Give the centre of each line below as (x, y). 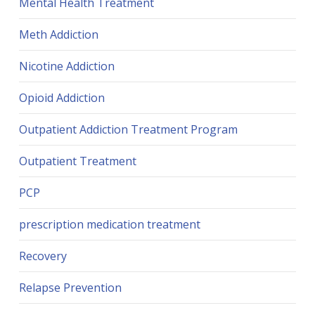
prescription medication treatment (109, 225)
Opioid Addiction (62, 98)
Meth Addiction (58, 35)
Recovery (43, 256)
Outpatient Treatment (77, 161)
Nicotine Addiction (66, 66)
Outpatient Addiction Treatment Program (128, 130)
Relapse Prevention (70, 288)
